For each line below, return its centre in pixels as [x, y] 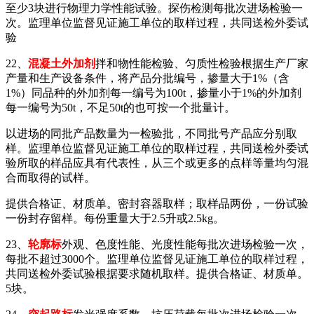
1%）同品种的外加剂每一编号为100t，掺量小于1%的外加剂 [153, 93]
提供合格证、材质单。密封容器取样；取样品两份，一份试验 [157, 203]
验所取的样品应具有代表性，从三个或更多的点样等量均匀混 [157, 163]
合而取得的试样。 [50, 177]
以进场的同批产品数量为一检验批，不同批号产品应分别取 [151, 133]
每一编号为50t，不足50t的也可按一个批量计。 [121, 107]
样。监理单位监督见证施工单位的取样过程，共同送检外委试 [157, 148]
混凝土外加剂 [62, 63]
